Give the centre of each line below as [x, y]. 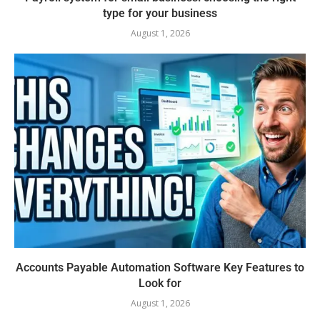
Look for [160, 284]
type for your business [160, 14]
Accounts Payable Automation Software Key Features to [160, 268]
